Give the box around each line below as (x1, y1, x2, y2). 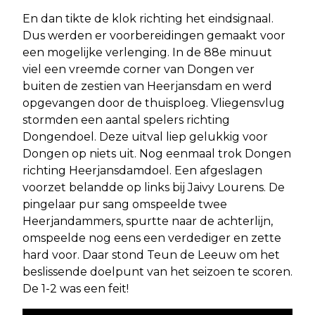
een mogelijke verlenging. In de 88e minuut (22, 46, 272, 60)
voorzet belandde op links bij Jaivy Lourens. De (22, 181, 285, 195)
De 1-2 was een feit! (22, 282, 129, 296)
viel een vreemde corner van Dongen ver (22, 63, 255, 77)
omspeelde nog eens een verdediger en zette (22, 231, 281, 245)
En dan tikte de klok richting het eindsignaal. (22, 12, 274, 26)
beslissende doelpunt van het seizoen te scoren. (22, 265, 292, 279)
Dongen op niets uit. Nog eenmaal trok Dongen (22, 147, 291, 161)
